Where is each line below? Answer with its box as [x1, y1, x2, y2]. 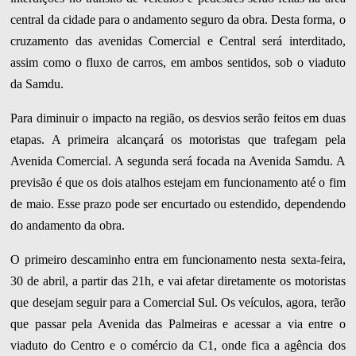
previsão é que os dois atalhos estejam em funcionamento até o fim [10, 176, 346, 190]
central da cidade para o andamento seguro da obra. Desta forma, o [10, 13, 346, 27]
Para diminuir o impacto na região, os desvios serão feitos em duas [10, 111, 346, 126]
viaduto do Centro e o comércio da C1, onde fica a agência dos [10, 339, 346, 353]
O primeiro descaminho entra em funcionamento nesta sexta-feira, [10, 253, 346, 267]
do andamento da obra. [10, 219, 126, 233]
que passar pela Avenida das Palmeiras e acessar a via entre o [10, 317, 346, 331]
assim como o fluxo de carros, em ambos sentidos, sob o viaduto [10, 56, 346, 70]
